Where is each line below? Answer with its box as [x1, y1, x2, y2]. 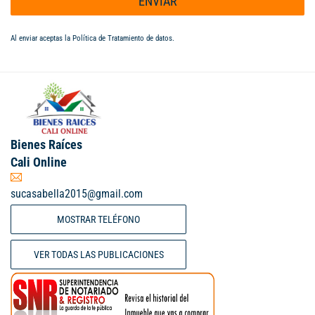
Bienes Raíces [11, 137, 82, 153]
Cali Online [11, 155, 67, 170]
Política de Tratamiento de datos [72, 34, 172, 44]
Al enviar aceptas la [11, 34, 72, 44]
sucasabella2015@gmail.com [11, 187, 143, 201]
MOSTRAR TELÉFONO [57, 214, 140, 226]
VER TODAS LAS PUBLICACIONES [33, 249, 164, 261]
